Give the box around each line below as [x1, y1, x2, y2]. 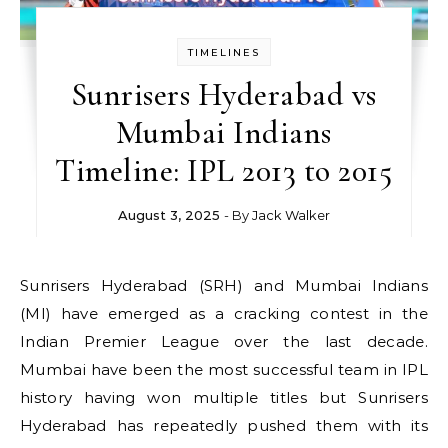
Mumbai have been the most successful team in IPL [20, 360, 428, 379]
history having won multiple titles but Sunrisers [20, 388, 428, 407]
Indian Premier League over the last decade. [20, 332, 428, 351]
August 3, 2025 [117, 207, 220, 223]
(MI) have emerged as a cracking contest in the [20, 304, 428, 323]
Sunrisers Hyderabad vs [70, 75, 377, 114]
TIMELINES [187, 46, 260, 59]
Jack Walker [251, 207, 330, 223]
